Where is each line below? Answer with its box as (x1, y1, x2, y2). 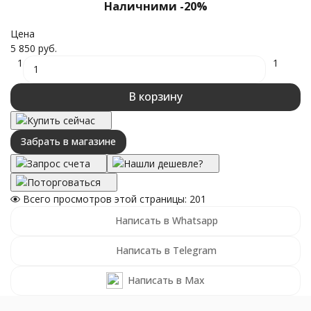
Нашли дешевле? (124, 156, 203, 170)
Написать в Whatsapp (115, 213, 218, 227)
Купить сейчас (27, 113, 95, 127)
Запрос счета (27, 156, 90, 170)
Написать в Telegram (116, 243, 217, 257)
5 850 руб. (10, 41, 57, 55)
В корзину (128, 88, 183, 104)
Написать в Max (128, 273, 205, 287)
